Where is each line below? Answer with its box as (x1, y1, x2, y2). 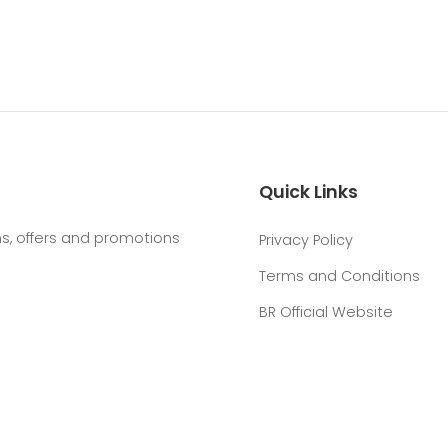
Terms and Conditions (259, 266, 420, 286)
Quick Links (259, 180, 358, 204)
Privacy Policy (259, 230, 353, 250)
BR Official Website (259, 302, 393, 322)
